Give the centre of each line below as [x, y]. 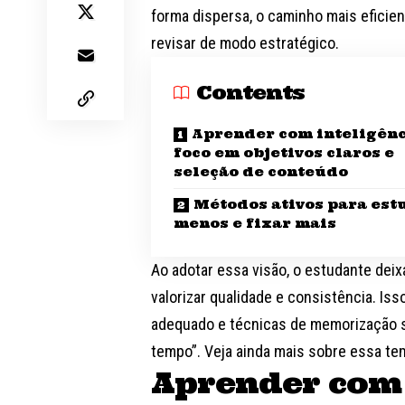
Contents [251, 93]
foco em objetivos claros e [284, 153]
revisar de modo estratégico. [247, 43]
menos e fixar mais [255, 224]
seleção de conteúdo [261, 172]
